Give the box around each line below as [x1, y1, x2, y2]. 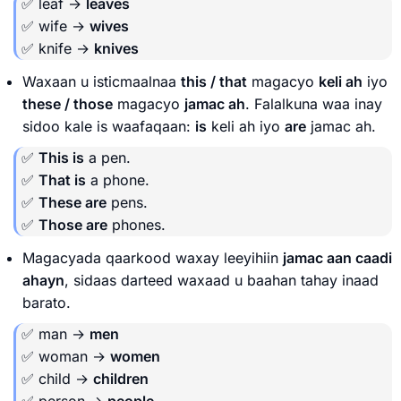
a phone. [86, 170, 149, 189]
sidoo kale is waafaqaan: [22, 116, 195, 135]
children [93, 369, 149, 388]
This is [38, 148, 84, 166]
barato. [22, 293, 71, 311]
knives [94, 38, 139, 57]
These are [38, 192, 107, 211]
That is [38, 170, 86, 189]
